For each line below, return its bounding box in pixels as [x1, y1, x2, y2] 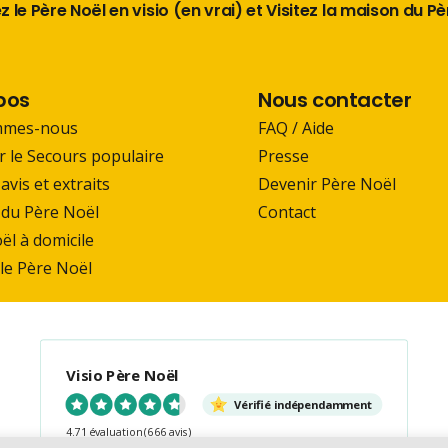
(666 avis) [144, 424, 192, 439]
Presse [258, 144, 309, 167]
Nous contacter [258, 85, 412, 114]
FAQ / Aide [258, 116, 334, 139]
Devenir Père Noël [258, 172, 396, 195]
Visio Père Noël [65, 364, 180, 386]
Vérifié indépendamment [233, 396, 373, 412]
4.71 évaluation [65, 424, 142, 439]
